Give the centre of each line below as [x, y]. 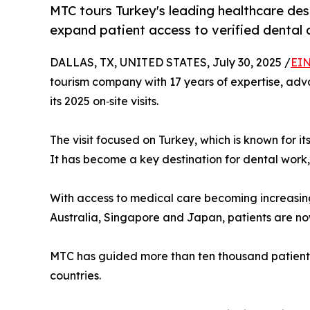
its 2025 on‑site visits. [104, 101]
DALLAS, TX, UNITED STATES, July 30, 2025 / [170, 63]
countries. [75, 276]
